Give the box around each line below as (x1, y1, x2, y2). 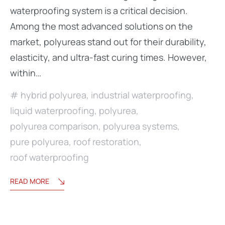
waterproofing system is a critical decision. (10, 5, 188, 17)
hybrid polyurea (21, 89, 86, 101)
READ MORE (10, 176, 49, 186)
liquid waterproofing (10, 104, 94, 117)
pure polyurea (10, 136, 69, 148)
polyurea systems (103, 120, 177, 133)
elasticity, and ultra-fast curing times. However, (10, 51, 207, 64)
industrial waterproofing (91, 89, 191, 101)
